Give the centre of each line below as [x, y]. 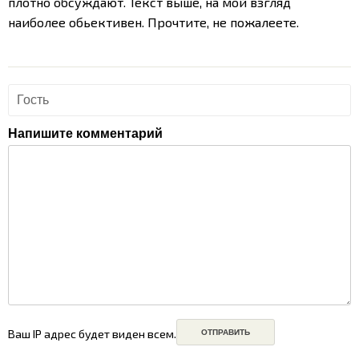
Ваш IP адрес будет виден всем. [92, 334]
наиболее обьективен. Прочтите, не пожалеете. [153, 22]
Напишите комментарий [85, 133]
